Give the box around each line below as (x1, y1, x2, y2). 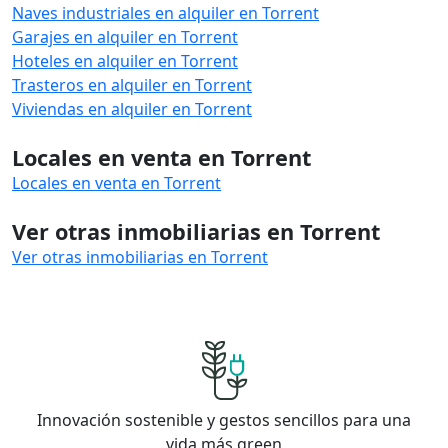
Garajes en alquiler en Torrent (12, 25, 238, 48)
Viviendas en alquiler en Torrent (12, 97, 252, 120)
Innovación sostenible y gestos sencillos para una (37, 408, 411, 431)
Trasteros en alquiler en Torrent (12, 73, 252, 96)
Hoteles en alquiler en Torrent (12, 49, 238, 72)
